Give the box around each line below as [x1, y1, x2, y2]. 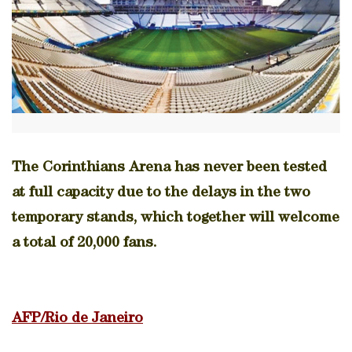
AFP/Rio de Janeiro [12, 311, 143, 327]
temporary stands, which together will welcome [12, 211, 339, 226]
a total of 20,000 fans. [12, 236, 157, 251]
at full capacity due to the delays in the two [12, 185, 310, 201]
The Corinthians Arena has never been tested [12, 160, 327, 176]
